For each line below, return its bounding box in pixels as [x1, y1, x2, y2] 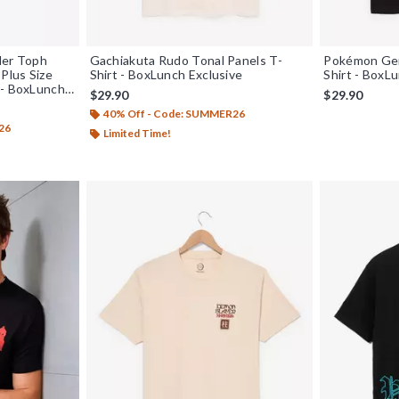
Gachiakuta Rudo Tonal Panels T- [89, 52, 282, 68]
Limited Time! [102, 126, 171, 140]
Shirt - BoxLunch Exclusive [89, 66, 243, 82]
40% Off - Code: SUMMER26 [102, 106, 245, 120]
